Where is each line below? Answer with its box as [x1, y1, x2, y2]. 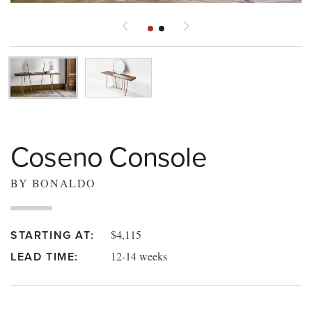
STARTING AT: [10, 228, 95, 243]
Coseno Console [10, 141, 207, 175]
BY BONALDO [10, 175, 96, 191]
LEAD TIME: [10, 250, 79, 265]
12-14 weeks [111, 249, 167, 264]
